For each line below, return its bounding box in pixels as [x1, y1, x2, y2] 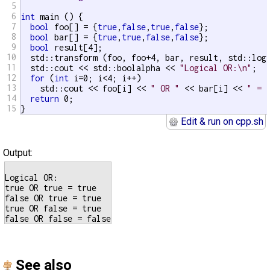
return [30, 93, 59, 104]
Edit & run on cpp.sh [178, 116, 263, 127]
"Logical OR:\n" [180, 63, 252, 73]
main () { [35, 11, 83, 22]
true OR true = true [5, 183, 96, 193]
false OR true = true [5, 193, 101, 203]
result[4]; [49, 42, 102, 52]
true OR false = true [5, 203, 101, 213]
